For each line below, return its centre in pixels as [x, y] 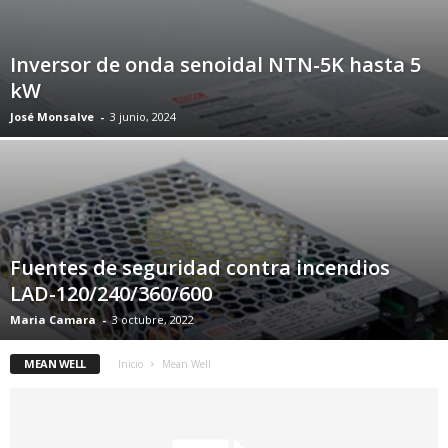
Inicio [130, 364]
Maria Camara [53, 319]
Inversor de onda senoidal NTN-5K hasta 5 [215, 64]
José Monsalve [52, 116]
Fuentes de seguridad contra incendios [200, 267]
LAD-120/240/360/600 [111, 293]
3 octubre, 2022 [153, 319]
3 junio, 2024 [143, 116]
